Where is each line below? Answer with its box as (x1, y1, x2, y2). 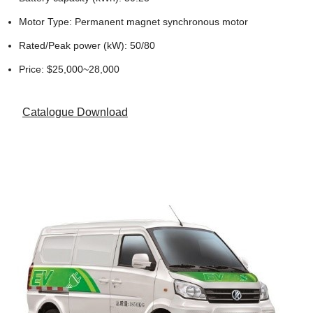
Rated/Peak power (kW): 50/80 (18, 39, 155, 51)
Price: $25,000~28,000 (18, 63, 119, 75)
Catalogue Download (22, 106, 128, 119)
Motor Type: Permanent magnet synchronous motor (18, 15, 248, 27)
